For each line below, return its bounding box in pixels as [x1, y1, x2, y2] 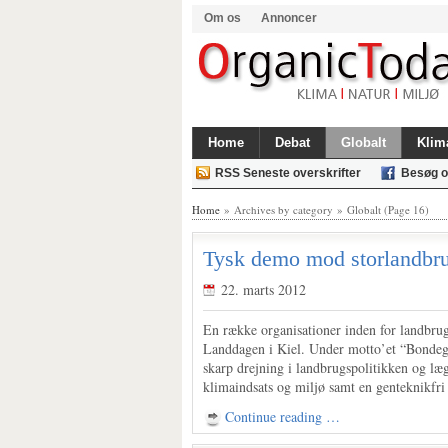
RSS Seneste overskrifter [215, 166, 361, 180]
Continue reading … [225, 407, 340, 426]
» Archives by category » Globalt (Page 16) [220, 202, 429, 217]
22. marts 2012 [221, 280, 306, 299]
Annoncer [261, 11, 317, 25]
